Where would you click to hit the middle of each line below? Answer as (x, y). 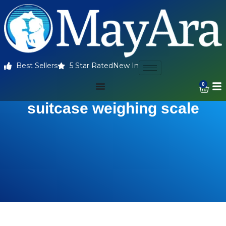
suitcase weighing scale (113, 108)
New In (126, 66)
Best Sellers (37, 66)
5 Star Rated (91, 66)
